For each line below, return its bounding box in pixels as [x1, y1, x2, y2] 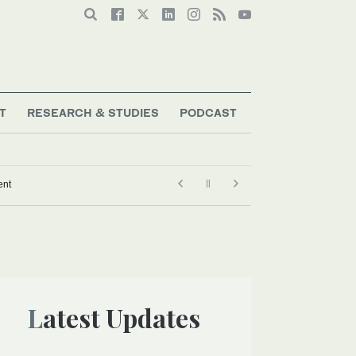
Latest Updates [42, 300, 200, 335]
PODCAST [179, 105, 237, 119]
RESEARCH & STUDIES [27, 105, 160, 119]
